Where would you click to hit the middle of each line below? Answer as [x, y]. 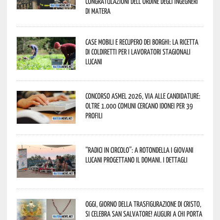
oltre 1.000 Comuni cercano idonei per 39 [139, 105]
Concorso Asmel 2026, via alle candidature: [143, 96]
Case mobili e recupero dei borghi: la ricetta [142, 41]
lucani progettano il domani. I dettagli [136, 159]
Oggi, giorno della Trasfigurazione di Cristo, [143, 204]
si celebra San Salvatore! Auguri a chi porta [144, 213]
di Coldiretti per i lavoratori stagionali [138, 51]
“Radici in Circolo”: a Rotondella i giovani [139, 150]
